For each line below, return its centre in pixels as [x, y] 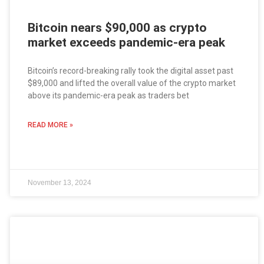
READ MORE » [50, 125]
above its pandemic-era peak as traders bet [108, 96]
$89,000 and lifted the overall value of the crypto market [131, 83]
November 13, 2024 [59, 183]
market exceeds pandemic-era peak [126, 43]
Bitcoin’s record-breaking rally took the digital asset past [130, 71]
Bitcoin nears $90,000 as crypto [117, 28]
